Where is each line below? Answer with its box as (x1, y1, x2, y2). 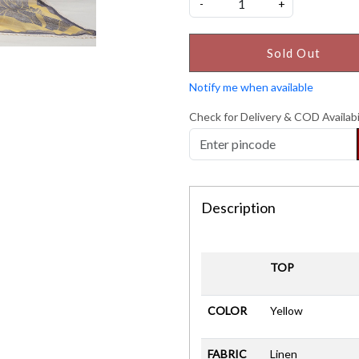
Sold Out (266, 45, 321, 60)
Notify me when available (189, 79, 313, 94)
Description (201, 198, 276, 216)
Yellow (270, 303, 303, 317)
